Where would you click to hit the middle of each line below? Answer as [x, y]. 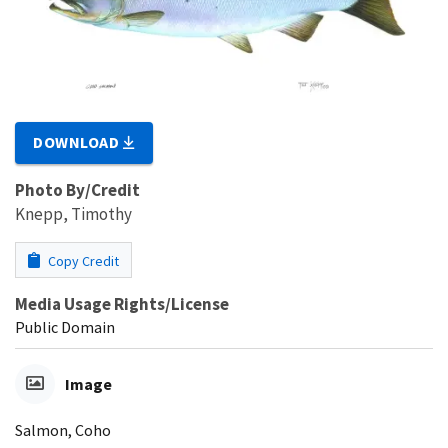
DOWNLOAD [78, 141]
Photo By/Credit [77, 189]
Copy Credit [82, 260]
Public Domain [65, 326]
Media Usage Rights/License [122, 303]
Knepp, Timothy [73, 213]
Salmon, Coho [63, 429]
